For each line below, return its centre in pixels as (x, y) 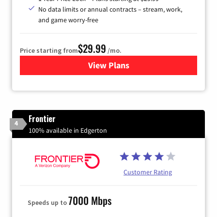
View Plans (108, 65)
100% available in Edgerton (68, 130)
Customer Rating (148, 172)
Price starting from (49, 50)
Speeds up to (48, 202)
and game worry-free (68, 20)
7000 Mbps (90, 200)
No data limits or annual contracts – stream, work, (110, 9)
